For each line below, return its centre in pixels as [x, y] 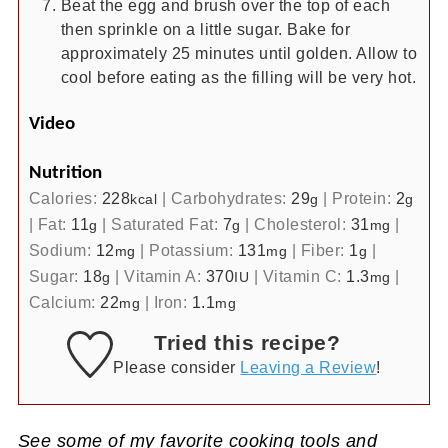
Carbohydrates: [231, 197]
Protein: [364, 197]
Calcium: [64, 301]
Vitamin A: [165, 275]
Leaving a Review [308, 366]
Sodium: [62, 249]
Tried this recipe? [247, 342]
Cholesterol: [302, 223]
